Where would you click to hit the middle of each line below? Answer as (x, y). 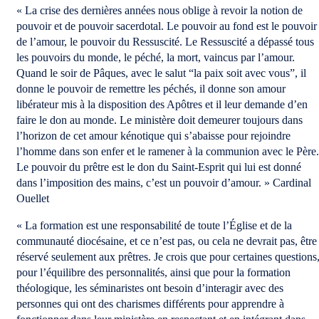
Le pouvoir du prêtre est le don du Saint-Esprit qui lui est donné (159, 167)
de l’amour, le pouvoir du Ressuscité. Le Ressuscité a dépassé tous (165, 42)
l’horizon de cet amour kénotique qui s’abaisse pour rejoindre (153, 136)
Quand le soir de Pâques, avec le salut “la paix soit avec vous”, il (161, 73)
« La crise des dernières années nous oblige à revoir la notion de (159, 10)
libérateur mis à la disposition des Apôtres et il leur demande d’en (162, 104)
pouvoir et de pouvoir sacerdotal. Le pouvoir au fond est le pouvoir (167, 26)
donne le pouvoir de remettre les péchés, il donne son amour (151, 89)
